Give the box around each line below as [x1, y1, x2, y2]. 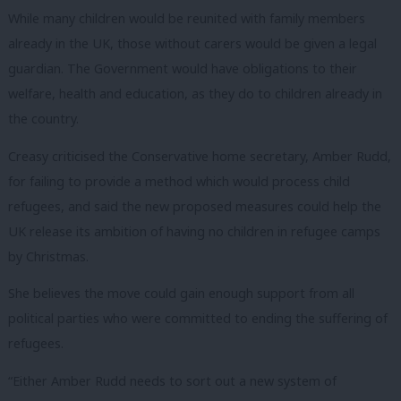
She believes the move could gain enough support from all [8, 285, 354, 303]
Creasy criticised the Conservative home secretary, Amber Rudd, [8, 147, 391, 165]
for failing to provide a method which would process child [8, 172, 350, 190]
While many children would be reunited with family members [8, 10, 365, 28]
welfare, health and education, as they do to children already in [8, 85, 382, 103]
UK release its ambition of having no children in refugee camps [8, 222, 380, 240]
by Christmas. [8, 247, 89, 265]
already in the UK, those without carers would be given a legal [8, 35, 377, 53]
